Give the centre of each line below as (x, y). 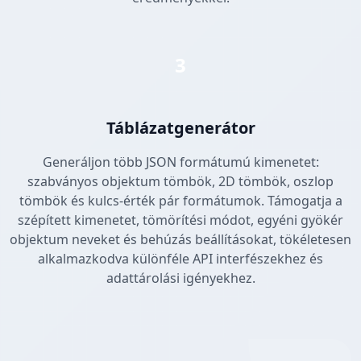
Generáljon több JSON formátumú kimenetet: (180, 162)
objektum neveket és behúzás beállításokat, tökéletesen (180, 240)
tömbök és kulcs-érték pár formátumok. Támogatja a (180, 201)
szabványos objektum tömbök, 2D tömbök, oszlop (180, 182)
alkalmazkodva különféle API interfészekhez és (180, 259)
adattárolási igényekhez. (180, 278)
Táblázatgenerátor (180, 128)
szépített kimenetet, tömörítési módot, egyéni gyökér (180, 220)
